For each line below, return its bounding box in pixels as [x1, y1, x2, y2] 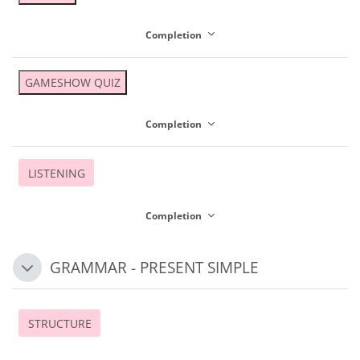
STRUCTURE [27, 315, 92, 331]
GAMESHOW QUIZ [25, 74, 121, 90]
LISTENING [27, 165, 85, 181]
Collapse [18, 264, 70, 282]
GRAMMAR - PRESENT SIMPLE [50, 256, 259, 279]
